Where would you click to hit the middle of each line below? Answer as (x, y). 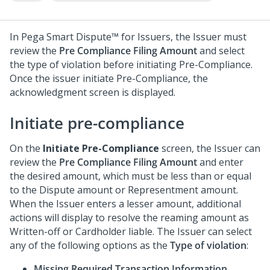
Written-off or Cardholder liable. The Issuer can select (131, 231)
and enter (220, 162)
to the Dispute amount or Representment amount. (124, 190)
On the (26, 148)
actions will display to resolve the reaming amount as (129, 218)
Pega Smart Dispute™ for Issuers (96, 37)
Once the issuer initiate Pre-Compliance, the (109, 78)
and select (221, 51)
